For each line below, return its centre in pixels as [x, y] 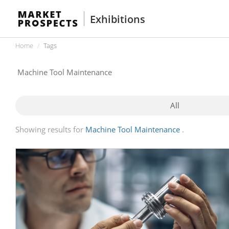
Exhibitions [118, 19]
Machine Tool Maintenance [133, 129]
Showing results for [49, 129]
